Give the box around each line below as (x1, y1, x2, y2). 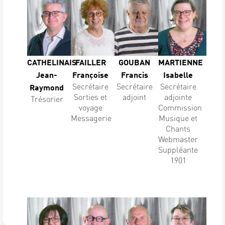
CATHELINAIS (27, 56, 77, 67)
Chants (166, 123, 191, 134)
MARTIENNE (158, 56, 203, 67)
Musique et (159, 112, 198, 123)
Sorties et (74, 91, 107, 102)
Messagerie (71, 112, 112, 123)
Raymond (30, 81, 64, 92)
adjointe (164, 91, 192, 102)
